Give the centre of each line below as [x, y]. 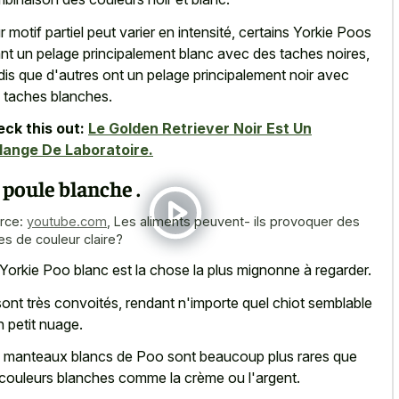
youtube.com [67, 221]
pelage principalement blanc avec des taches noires [201, 53]
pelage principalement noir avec [248, 74]
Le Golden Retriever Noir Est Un [200, 129]
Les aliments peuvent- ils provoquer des [237, 221]
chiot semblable [322, 302]
